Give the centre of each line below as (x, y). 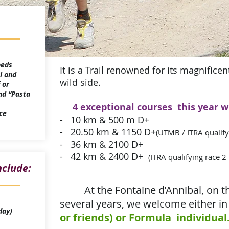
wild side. (80, 82)
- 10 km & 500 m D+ (105, 120)
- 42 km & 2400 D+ (104, 156)
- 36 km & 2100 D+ (104, 144)
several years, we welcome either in (144, 204)
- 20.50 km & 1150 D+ (108, 132)
